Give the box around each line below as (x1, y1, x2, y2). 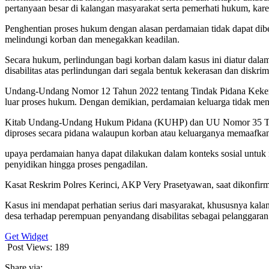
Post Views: (7, 241, 52, 252)
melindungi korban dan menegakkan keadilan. (5, 34, 180, 44)
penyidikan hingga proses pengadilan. (5, 159, 148, 169)
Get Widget (5, 231, 48, 241)
